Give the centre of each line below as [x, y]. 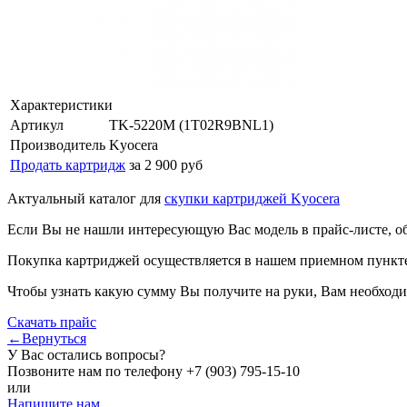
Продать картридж [68, 164]
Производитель [58, 144]
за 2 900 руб [166, 164]
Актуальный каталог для [86, 198]
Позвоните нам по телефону [97, 371]
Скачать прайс [52, 322]
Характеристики [61, 104]
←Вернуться [47, 338]
